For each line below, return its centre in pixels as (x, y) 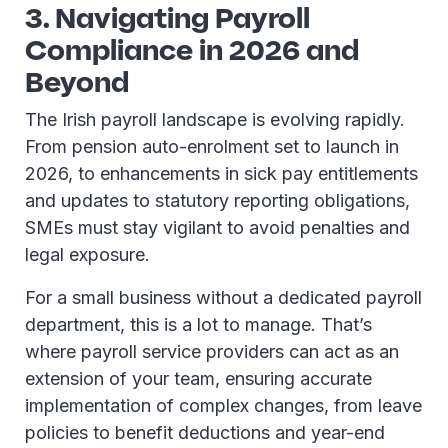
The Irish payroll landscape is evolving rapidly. (215, 119)
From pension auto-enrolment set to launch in (212, 146)
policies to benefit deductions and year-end (205, 432)
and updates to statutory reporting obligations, (217, 200)
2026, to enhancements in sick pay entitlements (221, 173)
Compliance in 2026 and (192, 49)
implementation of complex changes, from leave (223, 405)
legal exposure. (90, 254)
